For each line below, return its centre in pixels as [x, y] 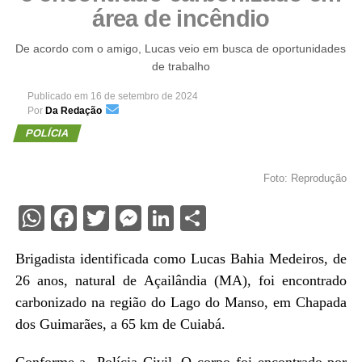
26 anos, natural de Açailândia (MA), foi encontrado [181, 280]
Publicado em [57, 96]
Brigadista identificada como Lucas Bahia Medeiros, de [181, 258]
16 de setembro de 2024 [144, 96]
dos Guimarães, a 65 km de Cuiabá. [120, 324]
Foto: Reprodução [305, 178]
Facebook [130, 218]
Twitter [148, 218]
